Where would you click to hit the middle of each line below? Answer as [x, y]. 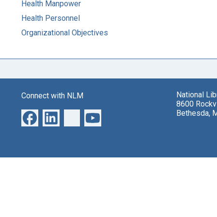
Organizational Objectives [65, 32]
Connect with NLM [52, 95]
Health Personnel [51, 18]
